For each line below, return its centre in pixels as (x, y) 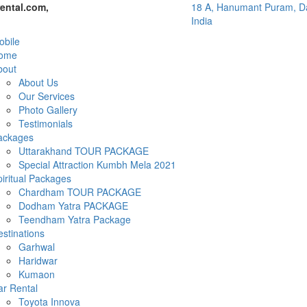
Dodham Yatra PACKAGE (73, 206)
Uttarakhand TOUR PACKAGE (83, 151)
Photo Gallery (48, 110)
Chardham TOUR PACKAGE (79, 192)
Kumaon (36, 274)
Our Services (46, 96)
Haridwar (38, 260)
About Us (38, 82)
